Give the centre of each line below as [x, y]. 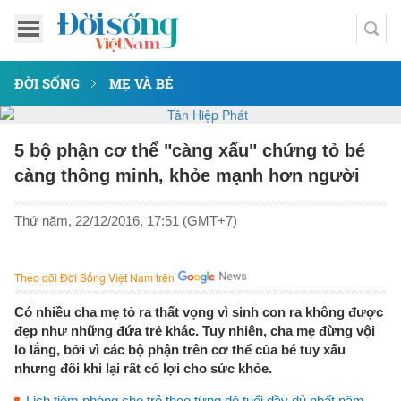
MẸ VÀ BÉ [141, 83]
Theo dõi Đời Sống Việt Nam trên [94, 277]
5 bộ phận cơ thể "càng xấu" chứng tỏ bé [190, 150]
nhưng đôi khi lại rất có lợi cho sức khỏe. [143, 368]
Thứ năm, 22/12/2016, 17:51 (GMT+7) [126, 221]
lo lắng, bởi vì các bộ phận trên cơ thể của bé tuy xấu [180, 350]
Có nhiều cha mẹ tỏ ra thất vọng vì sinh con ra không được [199, 312]
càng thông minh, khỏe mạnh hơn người [187, 175]
